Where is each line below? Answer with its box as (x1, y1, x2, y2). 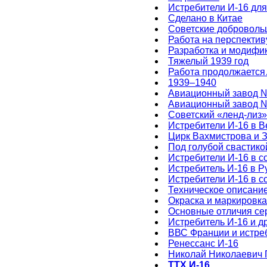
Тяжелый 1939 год (168, 56, 249, 66)
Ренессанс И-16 (168, 238, 238, 249)
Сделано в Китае (168, 13, 243, 23)
